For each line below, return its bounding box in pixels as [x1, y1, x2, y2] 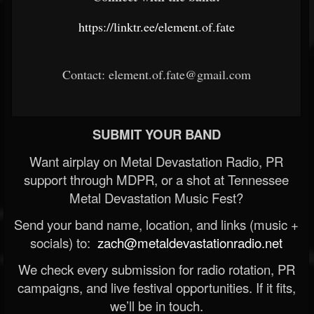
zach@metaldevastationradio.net [94, 233, 282, 252]
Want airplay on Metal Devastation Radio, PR [29, 151, 283, 170]
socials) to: [30, 233, 94, 252]
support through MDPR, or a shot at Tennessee [24, 170, 289, 189]
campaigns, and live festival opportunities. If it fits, [17, 278, 296, 296]
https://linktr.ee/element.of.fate [78, 18, 235, 35]
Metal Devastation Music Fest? [69, 188, 243, 207]
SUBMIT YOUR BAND [92, 124, 221, 144]
